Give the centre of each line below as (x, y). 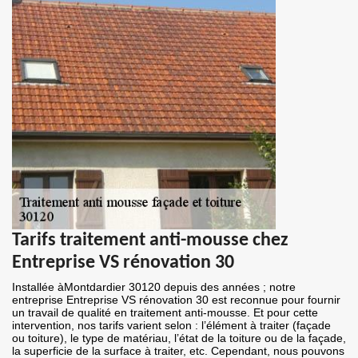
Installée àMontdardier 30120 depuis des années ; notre (154, 287)
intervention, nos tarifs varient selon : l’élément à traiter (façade (171, 326)
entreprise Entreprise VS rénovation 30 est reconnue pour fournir (176, 300)
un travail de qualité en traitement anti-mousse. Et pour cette (165, 313)
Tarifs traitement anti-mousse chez (150, 241)
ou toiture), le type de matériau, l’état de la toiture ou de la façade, (179, 338)
